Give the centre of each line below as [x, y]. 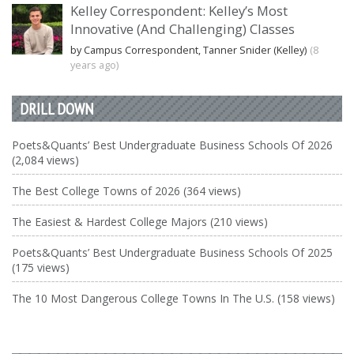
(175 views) [41, 268]
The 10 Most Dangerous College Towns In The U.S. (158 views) [173, 299]
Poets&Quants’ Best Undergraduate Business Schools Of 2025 [172, 253]
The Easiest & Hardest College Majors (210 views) [140, 222]
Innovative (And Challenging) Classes [183, 29]
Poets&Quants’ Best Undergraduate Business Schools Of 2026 [172, 145]
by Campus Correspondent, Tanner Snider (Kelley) [188, 51]
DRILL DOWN [56, 109]
